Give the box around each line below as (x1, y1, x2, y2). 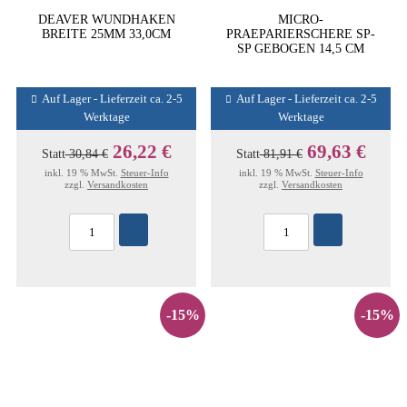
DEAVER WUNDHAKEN (37, 12, 175, 26)
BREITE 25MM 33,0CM (42, 26, 171, 41)
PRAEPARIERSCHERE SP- (226, 26, 375, 41)
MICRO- (278, 12, 323, 26)
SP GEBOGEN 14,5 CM (237, 41, 364, 55)
